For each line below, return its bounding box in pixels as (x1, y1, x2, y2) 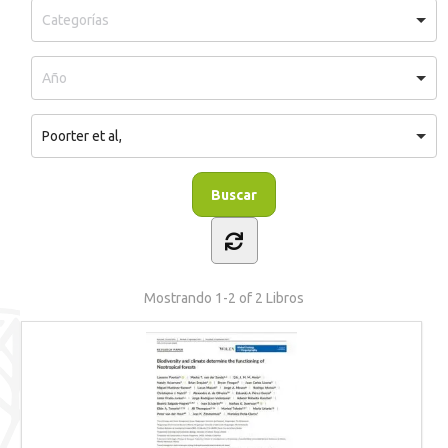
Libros (263, 290, 304, 306)
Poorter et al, (42, 128, 122, 144)
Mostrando (144, 290, 215, 306)
